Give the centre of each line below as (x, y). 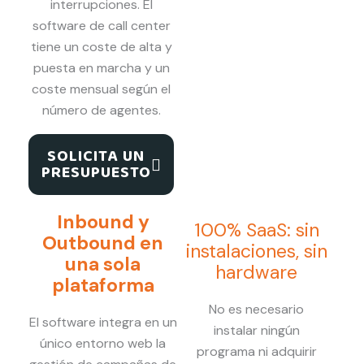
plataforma (103, 285)
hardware (257, 272)
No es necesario (257, 309)
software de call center (101, 26)
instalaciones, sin (256, 251)
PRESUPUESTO (96, 173)
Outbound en (103, 243)
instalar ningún (256, 330)
